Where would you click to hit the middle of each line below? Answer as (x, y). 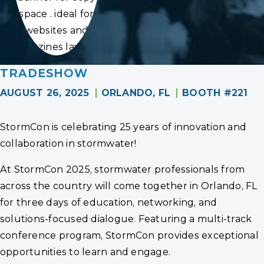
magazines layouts (57, 47)
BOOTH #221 (215, 93)
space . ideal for (57, 14)
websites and (57, 30)
